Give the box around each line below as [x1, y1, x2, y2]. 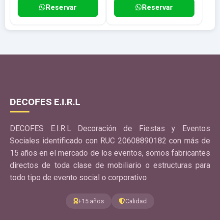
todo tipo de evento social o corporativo [10, 173, 147, 183]
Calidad [125, 197, 147, 205]
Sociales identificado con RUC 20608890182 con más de [10, 136, 210, 146]
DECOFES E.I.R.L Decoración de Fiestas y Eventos [10, 124, 210, 134]
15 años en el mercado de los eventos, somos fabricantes [10, 148, 210, 158]
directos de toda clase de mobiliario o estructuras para [10, 161, 210, 170]
